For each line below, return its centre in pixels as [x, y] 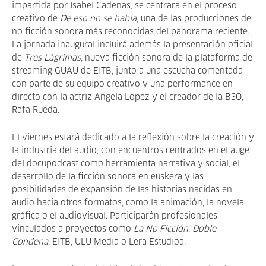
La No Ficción [161, 229]
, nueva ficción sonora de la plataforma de [167, 58]
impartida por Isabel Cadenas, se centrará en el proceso [124, 6]
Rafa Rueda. [36, 110]
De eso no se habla [98, 19]
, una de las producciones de [194, 19]
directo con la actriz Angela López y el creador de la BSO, [128, 97]
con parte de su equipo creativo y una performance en [122, 84]
